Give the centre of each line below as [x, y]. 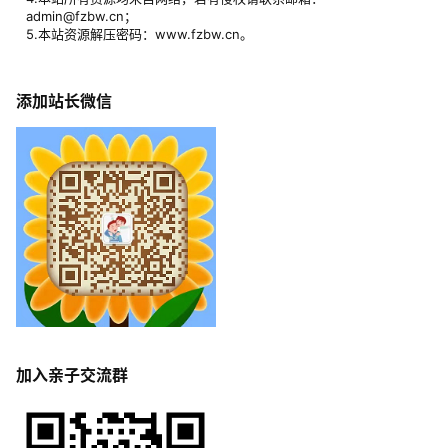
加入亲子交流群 [72, 375]
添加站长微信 [64, 100]
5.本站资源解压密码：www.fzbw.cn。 [139, 33]
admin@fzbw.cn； [81, 15]
